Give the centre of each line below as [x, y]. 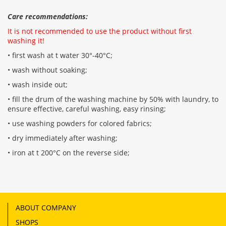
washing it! [26, 40]
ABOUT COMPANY [46, 207]
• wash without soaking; [47, 70]
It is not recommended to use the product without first [100, 31]
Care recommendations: [48, 16]
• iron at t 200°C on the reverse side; [69, 152]
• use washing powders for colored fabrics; [80, 123]
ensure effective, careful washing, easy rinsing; [87, 108]
